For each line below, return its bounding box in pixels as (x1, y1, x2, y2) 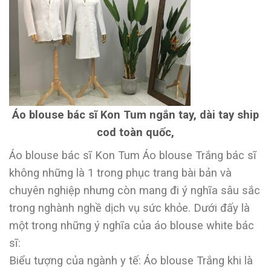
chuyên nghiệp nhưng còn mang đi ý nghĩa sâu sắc (9, 184, 260, 197)
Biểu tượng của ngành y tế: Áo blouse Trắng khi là (9, 254, 253, 267)
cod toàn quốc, (97, 125, 174, 139)
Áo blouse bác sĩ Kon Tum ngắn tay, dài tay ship (12, 108, 259, 121)
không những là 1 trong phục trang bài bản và (9, 166, 232, 180)
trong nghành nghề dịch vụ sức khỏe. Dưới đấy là (9, 201, 250, 215)
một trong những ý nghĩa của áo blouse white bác (9, 219, 254, 232)
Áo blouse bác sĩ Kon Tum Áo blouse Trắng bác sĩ (9, 149, 256, 162)
